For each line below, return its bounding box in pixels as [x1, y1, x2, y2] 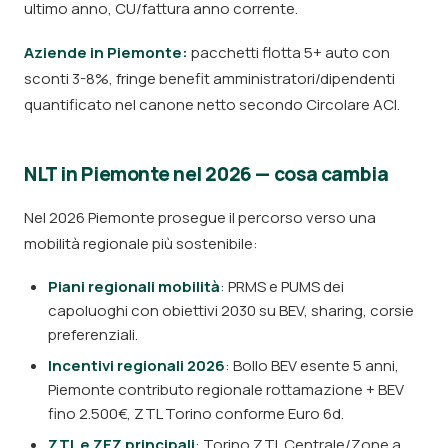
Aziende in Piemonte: [24, 42, 188, 63]
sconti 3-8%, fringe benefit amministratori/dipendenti [24, 68, 395, 89]
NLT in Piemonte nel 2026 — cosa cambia [24, 161, 389, 187]
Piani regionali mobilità [48, 276, 220, 297]
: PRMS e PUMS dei [220, 276, 344, 297]
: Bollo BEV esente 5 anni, [225, 355, 399, 376]
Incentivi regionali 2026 [48, 355, 225, 376]
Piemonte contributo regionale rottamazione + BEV [48, 379, 404, 400]
